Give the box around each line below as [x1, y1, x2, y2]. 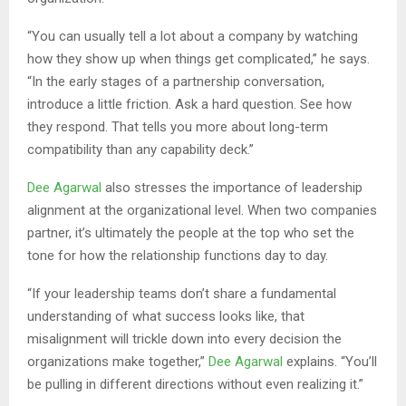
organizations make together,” [27, 353, 208, 371]
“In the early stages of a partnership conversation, [27, 73, 324, 91]
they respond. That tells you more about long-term [27, 119, 328, 136]
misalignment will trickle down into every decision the [27, 331, 342, 348]
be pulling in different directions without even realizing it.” [27, 376, 363, 393]
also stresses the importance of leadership [101, 179, 362, 197]
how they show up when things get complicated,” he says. [27, 51, 370, 68]
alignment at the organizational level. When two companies [27, 202, 377, 219]
